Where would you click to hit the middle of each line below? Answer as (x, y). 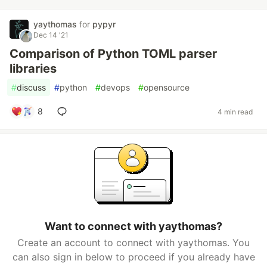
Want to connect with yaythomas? (133, 226)
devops (115, 87)
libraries (33, 69)
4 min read (235, 111)
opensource (167, 87)
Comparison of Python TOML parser (113, 54)
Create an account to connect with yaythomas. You (133, 243)
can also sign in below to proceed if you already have (133, 257)
